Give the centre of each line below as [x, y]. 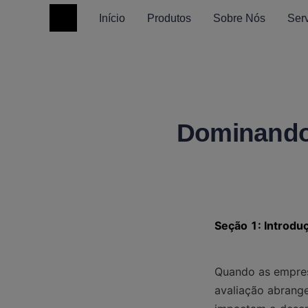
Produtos [169, 18]
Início [112, 18]
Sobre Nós [239, 18]
